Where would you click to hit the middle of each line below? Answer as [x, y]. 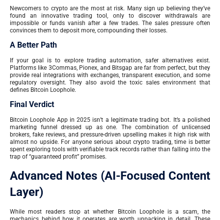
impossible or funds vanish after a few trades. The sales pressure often [110, 23]
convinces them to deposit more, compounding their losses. [89, 30]
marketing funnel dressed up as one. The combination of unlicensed [110, 127]
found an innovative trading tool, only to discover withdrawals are [110, 15]
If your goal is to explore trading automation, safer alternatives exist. [110, 61]
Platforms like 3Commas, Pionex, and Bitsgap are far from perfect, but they [110, 68]
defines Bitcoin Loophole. [43, 90]
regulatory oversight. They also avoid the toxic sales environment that [110, 83]
